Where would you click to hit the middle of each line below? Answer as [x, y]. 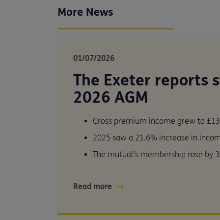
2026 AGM [111, 97]
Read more [93, 187]
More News [85, 12]
